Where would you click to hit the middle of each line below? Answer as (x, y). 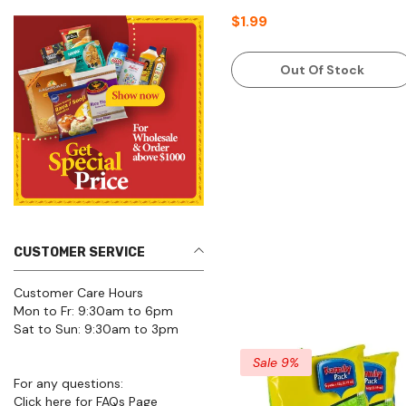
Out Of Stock (322, 69)
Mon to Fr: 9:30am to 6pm (93, 310)
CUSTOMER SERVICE (79, 252)
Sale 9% (276, 363)
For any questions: (68, 383)
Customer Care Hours (78, 292)
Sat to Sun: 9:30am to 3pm (96, 329)
